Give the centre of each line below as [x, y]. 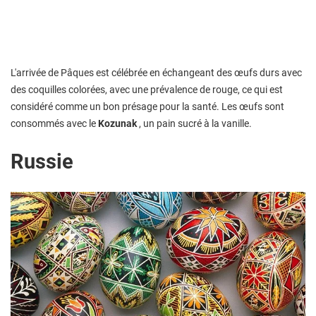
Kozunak [117, 124]
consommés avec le [54, 124]
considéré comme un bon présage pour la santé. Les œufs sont [147, 107]
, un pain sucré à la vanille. [194, 124]
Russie [42, 162]
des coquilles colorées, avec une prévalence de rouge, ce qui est [147, 90]
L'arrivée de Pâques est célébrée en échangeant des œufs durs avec [156, 73]
